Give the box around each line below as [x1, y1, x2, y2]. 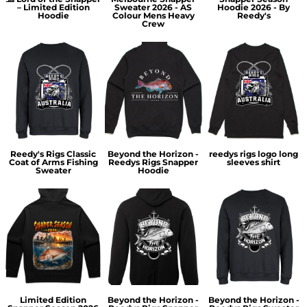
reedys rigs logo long [209, 148, 299, 159]
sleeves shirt [227, 156, 281, 167]
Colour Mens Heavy [112, 10, 195, 21]
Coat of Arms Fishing [8, 156, 98, 167]
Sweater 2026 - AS [114, 2, 193, 13]
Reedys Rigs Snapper [108, 156, 199, 167]
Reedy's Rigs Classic [10, 148, 97, 159]
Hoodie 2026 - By [217, 2, 291, 13]
